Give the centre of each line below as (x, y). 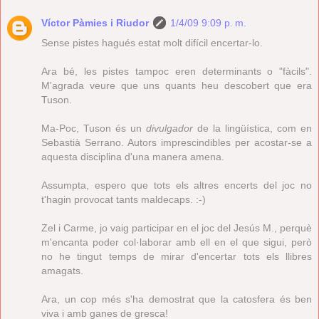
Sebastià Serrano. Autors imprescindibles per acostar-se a (177, 142)
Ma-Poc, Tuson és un (94, 128)
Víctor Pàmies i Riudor (95, 22)
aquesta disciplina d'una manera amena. (133, 156)
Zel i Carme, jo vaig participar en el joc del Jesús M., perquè (177, 228)
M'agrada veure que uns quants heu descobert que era (177, 85)
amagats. (62, 270)
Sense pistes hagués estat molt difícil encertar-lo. (152, 42)
